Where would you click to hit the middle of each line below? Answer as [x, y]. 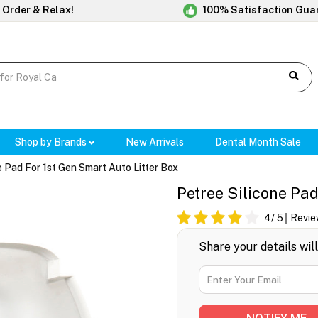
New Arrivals [155, 142]
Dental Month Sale [258, 142]
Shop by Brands [51, 142]
